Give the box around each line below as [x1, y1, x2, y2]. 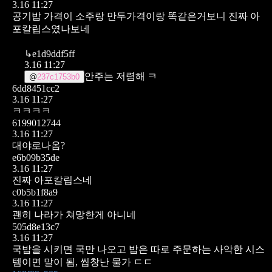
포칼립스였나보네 [12, 23, 90, 34]
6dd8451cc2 [12, 83, 59, 93]
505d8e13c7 [12, 221, 59, 232]
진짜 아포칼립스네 [12, 174, 92, 185]
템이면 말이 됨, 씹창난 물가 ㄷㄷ [12, 256, 153, 267]
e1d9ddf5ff [32, 48, 75, 59]
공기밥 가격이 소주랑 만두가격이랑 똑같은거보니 [12, 10, 226, 21]
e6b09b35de [12, 152, 59, 163]
